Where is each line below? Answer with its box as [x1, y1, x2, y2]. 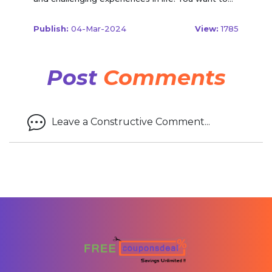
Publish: [33, 23, 69, 33]
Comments [103, 64, 226, 90]
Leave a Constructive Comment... [52, 116, 210, 128]
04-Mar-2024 [69, 23, 126, 33]
